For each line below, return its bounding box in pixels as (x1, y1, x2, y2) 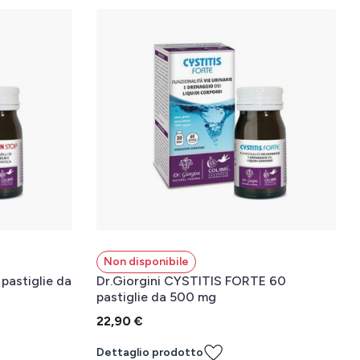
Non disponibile (103, 255, 189, 268)
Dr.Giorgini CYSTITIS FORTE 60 (96, 273, 286, 288)
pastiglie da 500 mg (96, 289, 216, 305)
